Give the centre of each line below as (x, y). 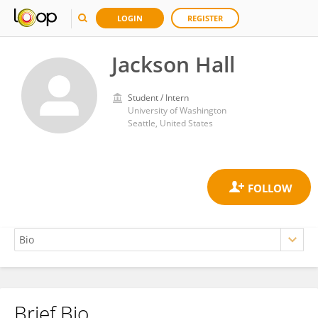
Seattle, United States (170, 123)
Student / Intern (158, 98)
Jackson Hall (173, 64)
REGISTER (205, 18)
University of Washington (177, 110)
